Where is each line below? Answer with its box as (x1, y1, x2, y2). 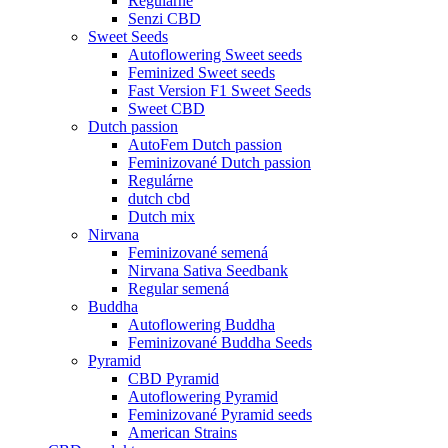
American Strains (128, 423, 237, 441)
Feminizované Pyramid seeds (128, 405, 312, 423)
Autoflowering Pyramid (128, 387, 278, 405)
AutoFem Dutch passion (128, 135, 282, 153)
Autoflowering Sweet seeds (128, 45, 302, 63)
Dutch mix (128, 207, 195, 225)
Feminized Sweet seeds (128, 63, 275, 81)
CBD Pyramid (128, 369, 219, 387)
